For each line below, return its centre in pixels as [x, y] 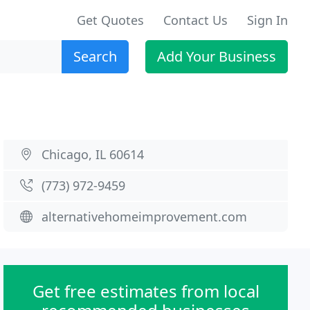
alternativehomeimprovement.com [145, 217]
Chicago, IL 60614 [93, 154]
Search [95, 56]
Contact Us [195, 20]
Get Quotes [110, 20]
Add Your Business [217, 56]
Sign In [267, 20]
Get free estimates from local [146, 291]
